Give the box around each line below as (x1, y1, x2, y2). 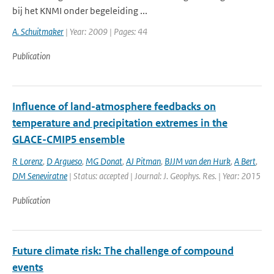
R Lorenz (12, 155, 43, 167)
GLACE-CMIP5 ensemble (12, 133, 125, 146)
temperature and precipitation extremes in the (12, 116, 228, 130)
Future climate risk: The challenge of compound (12, 244, 234, 257)
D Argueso (46, 155, 82, 167)
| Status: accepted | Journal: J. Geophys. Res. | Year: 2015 (67, 170, 261, 182)
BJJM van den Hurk (165, 155, 231, 167)
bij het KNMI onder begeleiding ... (12, 5, 147, 17)
